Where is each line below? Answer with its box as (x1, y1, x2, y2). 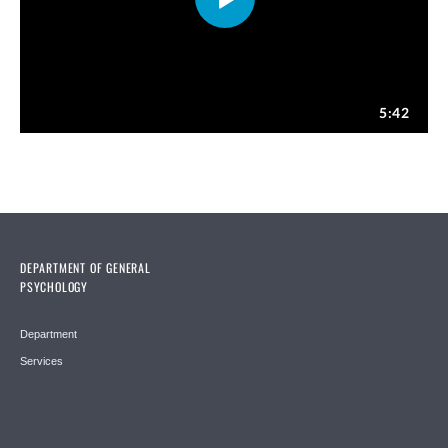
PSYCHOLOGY (20, 278, 88, 296)
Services (20, 355, 63, 368)
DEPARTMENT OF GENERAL (20, 259, 151, 277)
